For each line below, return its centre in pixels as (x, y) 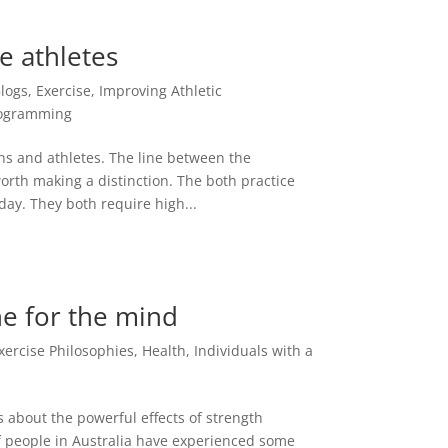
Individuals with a (254, 351)
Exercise (64, 90)
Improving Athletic (161, 90)
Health (164, 351)
